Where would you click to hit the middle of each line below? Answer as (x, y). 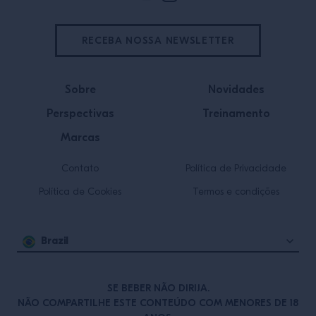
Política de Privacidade (236, 169)
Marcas (80, 138)
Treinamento (236, 114)
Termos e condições (236, 192)
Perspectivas (80, 114)
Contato (80, 169)
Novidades (236, 90)
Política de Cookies (80, 192)
